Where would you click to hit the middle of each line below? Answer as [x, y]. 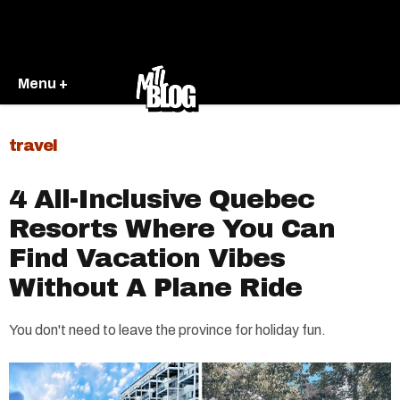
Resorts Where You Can [172, 229]
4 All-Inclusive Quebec [162, 199]
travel [33, 146]
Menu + [43, 83]
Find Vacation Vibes [147, 258]
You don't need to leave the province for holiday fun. [167, 330]
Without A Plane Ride [155, 287]
